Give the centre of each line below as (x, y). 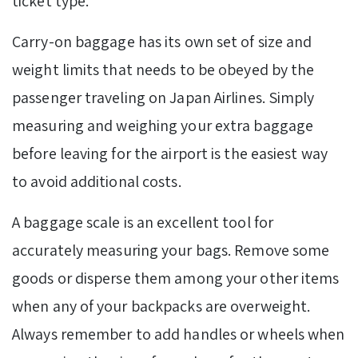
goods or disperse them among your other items (176, 278)
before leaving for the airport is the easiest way (170, 154)
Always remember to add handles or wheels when (179, 334)
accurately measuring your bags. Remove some (171, 251)
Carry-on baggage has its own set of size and (162, 42)
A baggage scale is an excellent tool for (143, 223)
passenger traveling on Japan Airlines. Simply (163, 98)
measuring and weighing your (112, 126)
